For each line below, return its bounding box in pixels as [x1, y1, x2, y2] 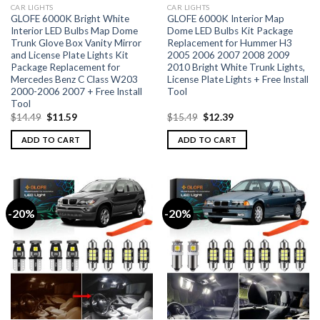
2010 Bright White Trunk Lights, [166, 61, 305, 74]
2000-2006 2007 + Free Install [10, 86, 142, 98]
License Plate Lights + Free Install [166, 74, 309, 86]
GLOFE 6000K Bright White [10, 13, 129, 25]
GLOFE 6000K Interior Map [166, 13, 284, 25]
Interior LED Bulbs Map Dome [10, 25, 138, 37]
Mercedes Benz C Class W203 [10, 74, 138, 86]
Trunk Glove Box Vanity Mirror [10, 37, 141, 49]
